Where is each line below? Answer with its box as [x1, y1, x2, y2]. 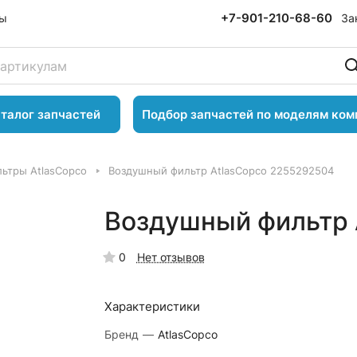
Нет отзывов [136, 250, 205, 264]
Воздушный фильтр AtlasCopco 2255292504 [108, 164, 334, 177]
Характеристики [104, 299, 200, 314]
